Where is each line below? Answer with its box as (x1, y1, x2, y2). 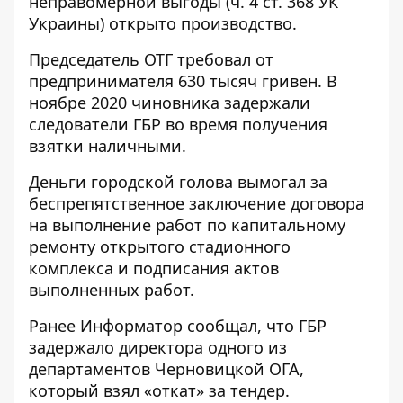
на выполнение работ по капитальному (29, 214, 345, 236)
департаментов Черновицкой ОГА (29, 358, 300, 380)
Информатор (80, 315, 183, 336)
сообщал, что (183, 315, 299, 336)
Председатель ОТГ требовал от (29, 49, 273, 70)
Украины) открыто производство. (29, 13, 297, 34)
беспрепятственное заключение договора (29, 193, 364, 214)
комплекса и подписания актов (29, 257, 279, 279)
